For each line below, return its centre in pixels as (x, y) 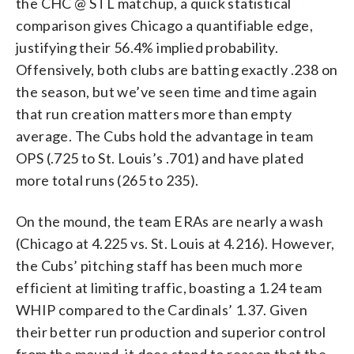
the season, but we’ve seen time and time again (167, 91)
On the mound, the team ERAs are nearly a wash (169, 221)
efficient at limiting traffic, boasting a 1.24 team (169, 287)
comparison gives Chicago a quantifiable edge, (164, 25)
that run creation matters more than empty (154, 113)
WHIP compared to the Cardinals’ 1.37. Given (162, 309)
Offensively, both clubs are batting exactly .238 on (177, 69)
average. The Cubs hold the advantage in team (165, 136)
